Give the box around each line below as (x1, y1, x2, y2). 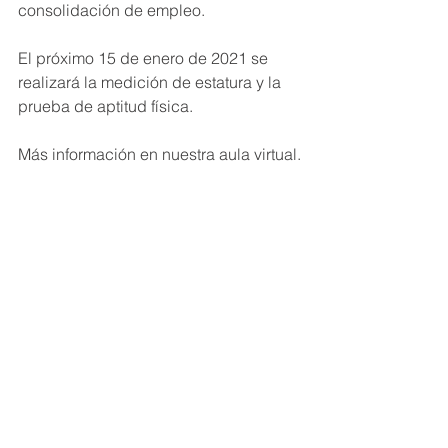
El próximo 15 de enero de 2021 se (18, 48, 272, 68)
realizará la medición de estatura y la (18, 72, 285, 92)
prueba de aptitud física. (18, 96, 193, 116)
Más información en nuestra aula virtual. (18, 144, 301, 164)
